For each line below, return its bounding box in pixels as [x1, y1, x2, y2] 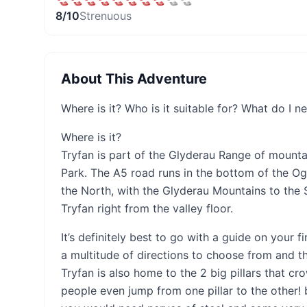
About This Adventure [61, 71, 207, 87]
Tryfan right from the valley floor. [61, 201, 233, 215]
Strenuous [79, 9, 132, 23]
